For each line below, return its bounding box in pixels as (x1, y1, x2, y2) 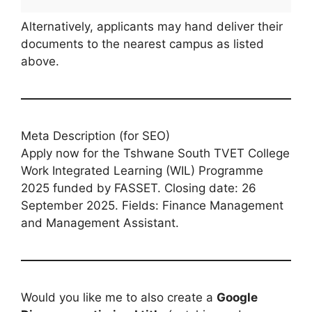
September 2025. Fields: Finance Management (21, 198, 283, 212)
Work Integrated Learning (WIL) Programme (21, 163, 263, 178)
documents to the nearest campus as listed (21, 36, 264, 51)
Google (217, 290, 258, 304)
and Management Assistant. (21, 215, 179, 230)
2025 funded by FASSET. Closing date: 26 (21, 180, 256, 195)
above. (21, 54, 59, 68)
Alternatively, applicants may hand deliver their (21, 19, 283, 33)
